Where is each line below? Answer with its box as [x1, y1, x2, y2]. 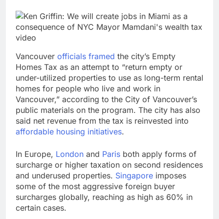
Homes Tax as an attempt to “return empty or [16, 62, 182, 72]
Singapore [115, 171, 153, 181]
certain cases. [16, 203, 66, 213]
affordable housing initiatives [16, 127, 122, 137]
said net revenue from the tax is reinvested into [16, 116, 189, 126]
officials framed [57, 51, 115, 62]
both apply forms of [120, 149, 197, 159]
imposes [153, 171, 186, 181]
